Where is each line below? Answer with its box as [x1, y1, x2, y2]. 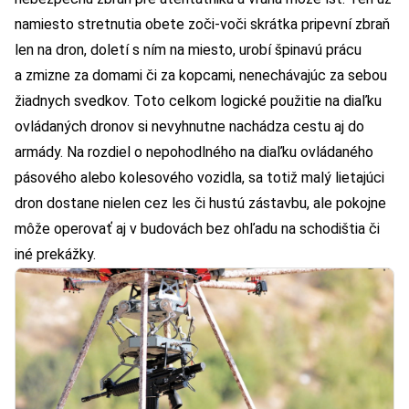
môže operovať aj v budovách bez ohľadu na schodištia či [15, 220, 380, 238]
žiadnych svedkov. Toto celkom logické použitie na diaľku [15, 92, 382, 110]
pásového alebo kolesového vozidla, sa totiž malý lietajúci [15, 169, 384, 187]
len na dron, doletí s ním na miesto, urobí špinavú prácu [15, 41, 362, 59]
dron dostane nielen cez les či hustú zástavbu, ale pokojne [15, 194, 386, 213]
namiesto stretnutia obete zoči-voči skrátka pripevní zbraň [15, 16, 390, 34]
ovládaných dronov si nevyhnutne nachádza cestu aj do [15, 118, 364, 136]
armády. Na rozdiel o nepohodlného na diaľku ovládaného [15, 143, 373, 162]
